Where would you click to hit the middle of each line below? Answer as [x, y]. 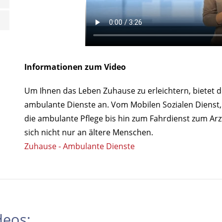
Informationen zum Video [75, 67]
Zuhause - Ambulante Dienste [80, 146]
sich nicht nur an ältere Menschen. [89, 133]
